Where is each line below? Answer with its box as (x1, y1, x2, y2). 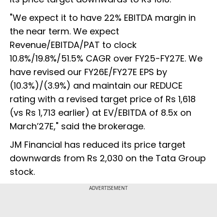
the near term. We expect (10, 25, 119, 37)
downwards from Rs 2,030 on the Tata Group (10, 152, 206, 164)
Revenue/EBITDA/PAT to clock (10, 38, 137, 51)
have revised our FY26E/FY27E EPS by (10, 65, 167, 78)
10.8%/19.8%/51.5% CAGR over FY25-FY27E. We (10, 52, 202, 64)
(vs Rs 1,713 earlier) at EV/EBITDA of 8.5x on (10, 106, 191, 119)
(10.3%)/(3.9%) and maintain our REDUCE (10, 79, 183, 92)
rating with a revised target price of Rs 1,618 (10, 93, 196, 105)
